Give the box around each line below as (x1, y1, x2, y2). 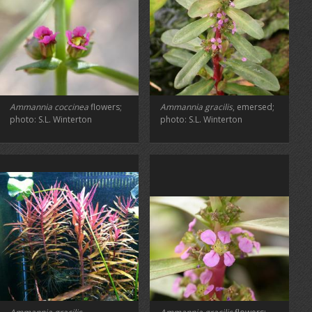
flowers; (88, 101, 122, 113)
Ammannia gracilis (160, 101, 233, 113)
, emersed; (233, 101, 274, 113)
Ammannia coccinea (10, 101, 88, 113)
